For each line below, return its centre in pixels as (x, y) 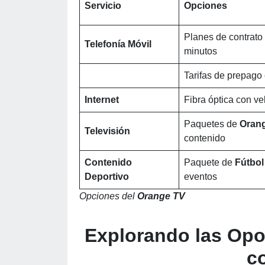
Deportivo (107, 177)
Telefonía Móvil (118, 44)
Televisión (107, 131)
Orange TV (161, 196)
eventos (201, 177)
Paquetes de (212, 124)
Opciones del (108, 196)
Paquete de (209, 162)
